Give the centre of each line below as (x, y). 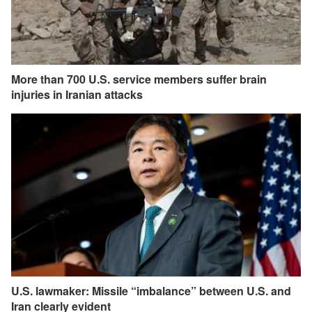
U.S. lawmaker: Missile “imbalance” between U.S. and (151, 290)
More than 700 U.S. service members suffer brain (139, 79)
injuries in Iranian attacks (77, 94)
